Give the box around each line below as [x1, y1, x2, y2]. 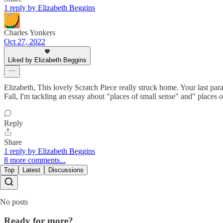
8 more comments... [4, 155, 66, 164]
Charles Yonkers [4, 28, 55, 37]
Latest [22, 166, 40, 174]
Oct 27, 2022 [4, 37, 45, 46]
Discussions [48, 166, 84, 174]
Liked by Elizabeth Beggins [8, 56, 87, 64]
